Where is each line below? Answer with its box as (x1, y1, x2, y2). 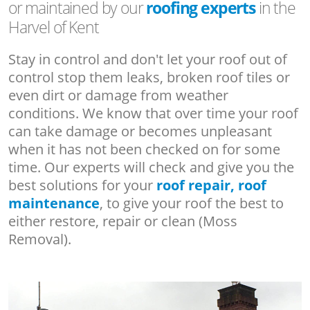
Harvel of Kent (8, 15, 99, 38)
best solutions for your (8, 175, 156, 194)
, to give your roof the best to (100, 193, 284, 212)
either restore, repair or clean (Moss (8, 211, 237, 230)
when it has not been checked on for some (8, 139, 280, 158)
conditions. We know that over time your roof (8, 103, 298, 122)
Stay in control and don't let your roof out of (8, 49, 287, 69)
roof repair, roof (156, 175, 266, 194)
